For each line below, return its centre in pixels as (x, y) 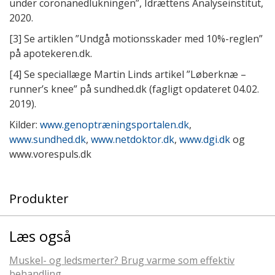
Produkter (39, 198)
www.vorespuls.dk (50, 154)
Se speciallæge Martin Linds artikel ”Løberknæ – (134, 74)
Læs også (40, 236)
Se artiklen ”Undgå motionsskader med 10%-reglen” (142, 38)
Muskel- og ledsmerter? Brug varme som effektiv (122, 260)
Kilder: (25, 124)
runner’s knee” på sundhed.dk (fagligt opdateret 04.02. (134, 89)
